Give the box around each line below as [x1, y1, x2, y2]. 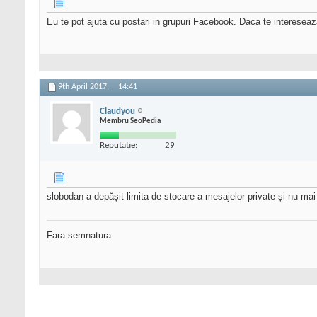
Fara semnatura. [47, 230, 114, 241]
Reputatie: [100, 140, 137, 150]
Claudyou [100, 106, 135, 116]
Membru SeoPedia [100, 117, 161, 125]
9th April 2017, [58, 83, 111, 92]
